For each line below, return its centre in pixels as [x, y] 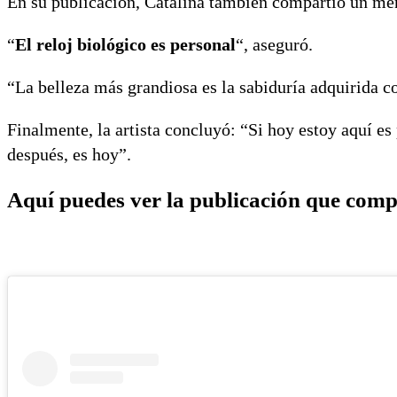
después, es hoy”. [69, 154]
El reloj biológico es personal [125, 44]
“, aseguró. [274, 44]
